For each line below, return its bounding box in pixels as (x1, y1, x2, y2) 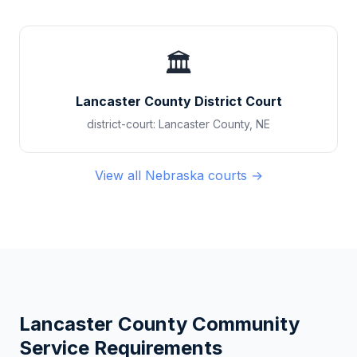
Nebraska (144, 167, 204, 183)
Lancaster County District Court (75, 93, 282, 109)
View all (94, 167, 145, 183)
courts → (203, 167, 263, 183)
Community (187, 312, 300, 335)
